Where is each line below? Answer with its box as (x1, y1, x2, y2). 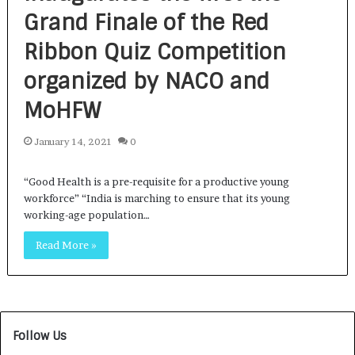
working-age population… (23, 208, 150, 222)
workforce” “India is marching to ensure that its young (23, 192, 290, 205)
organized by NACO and (23, 67, 269, 96)
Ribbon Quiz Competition (23, 38, 286, 67)
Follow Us (13, 328, 67, 345)
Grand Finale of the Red (23, 9, 269, 37)
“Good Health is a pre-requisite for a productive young (23, 175, 289, 189)
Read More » (35, 239, 97, 252)
